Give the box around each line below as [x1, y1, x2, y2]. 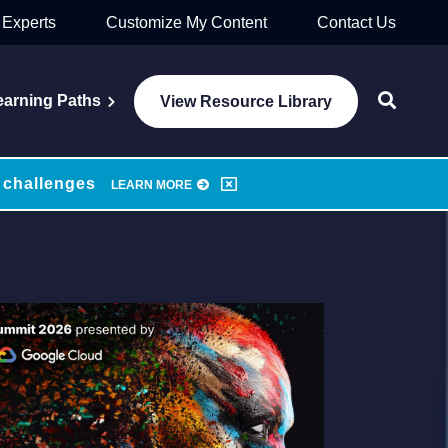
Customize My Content [106, 14, 267, 31]
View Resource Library [160, 92, 332, 110]
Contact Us [317, 14, 396, 31]
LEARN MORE [110, 178, 192, 193]
